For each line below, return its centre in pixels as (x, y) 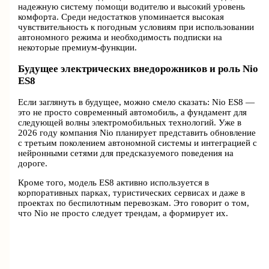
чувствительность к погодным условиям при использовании (136, 27)
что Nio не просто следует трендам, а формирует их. (123, 213)
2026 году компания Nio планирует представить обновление (137, 133)
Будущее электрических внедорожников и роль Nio (138, 69)
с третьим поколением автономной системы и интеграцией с (138, 143)
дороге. (33, 164)
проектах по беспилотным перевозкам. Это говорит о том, (134, 203)
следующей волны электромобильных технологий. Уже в (130, 123)
